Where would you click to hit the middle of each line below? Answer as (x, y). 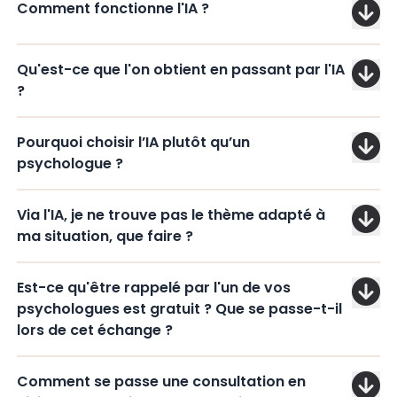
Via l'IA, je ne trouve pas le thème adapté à (171, 215)
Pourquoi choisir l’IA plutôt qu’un (133, 142)
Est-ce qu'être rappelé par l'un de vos (153, 288)
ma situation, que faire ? (105, 236)
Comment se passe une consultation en (161, 381)
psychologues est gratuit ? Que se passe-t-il (179, 309)
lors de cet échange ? (94, 330)
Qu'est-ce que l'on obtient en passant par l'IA (180, 70)
